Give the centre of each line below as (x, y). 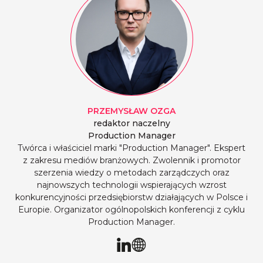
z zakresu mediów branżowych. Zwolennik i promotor (131, 160)
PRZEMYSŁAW (118, 111)
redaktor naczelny (131, 123)
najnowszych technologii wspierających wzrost (131, 185)
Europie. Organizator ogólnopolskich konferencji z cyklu (131, 209)
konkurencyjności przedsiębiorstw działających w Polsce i (131, 197)
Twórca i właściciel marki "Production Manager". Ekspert (131, 148)
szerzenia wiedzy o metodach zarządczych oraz (131, 172)
